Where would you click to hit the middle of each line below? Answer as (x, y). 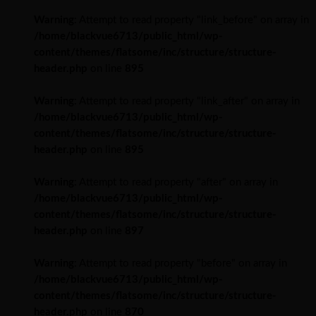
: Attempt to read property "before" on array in (181, 263)
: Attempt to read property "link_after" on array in (187, 101)
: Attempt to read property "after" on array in (176, 182)
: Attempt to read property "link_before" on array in (192, 20)
